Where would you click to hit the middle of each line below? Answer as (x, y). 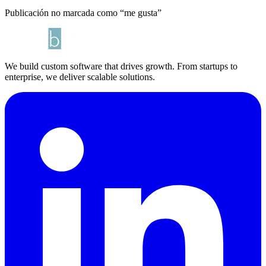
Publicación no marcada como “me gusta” (83, 12)
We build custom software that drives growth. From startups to (121, 66)
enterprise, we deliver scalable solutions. (80, 77)
